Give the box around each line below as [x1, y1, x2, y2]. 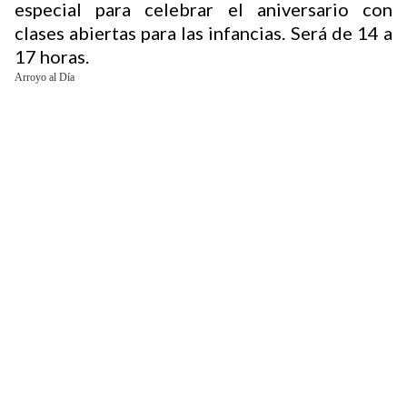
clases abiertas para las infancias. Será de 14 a [15, 21, 392, 44]
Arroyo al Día [15, 70, 74, 84]
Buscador [153, 54, 207, 65]
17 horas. [15, 45, 89, 67]
